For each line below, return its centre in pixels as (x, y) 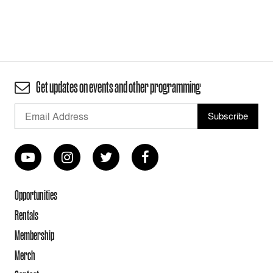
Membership (34, 235)
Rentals (27, 215)
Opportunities (36, 195)
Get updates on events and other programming (118, 87)
